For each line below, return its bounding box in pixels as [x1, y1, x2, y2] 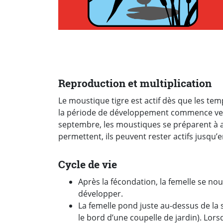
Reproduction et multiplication [58, 76, 212, 91]
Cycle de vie [58, 157, 117, 171]
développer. [78, 188, 123, 199]
